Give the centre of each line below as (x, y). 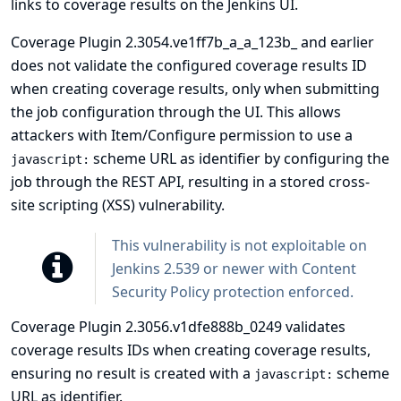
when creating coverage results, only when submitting (195, 89)
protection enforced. (282, 292)
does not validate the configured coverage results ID (189, 65)
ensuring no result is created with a (132, 373)
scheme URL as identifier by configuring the (239, 158)
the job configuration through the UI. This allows (176, 112)
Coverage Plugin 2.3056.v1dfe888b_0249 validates (178, 327)
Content (329, 269)
